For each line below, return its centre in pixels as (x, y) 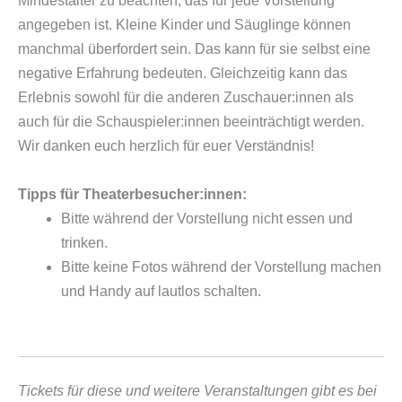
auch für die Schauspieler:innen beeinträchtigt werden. (191, 122)
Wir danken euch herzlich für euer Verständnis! (166, 146)
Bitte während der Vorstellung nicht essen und (207, 219)
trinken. (84, 243)
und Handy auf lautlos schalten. (161, 292)
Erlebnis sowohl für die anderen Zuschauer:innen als (186, 98)
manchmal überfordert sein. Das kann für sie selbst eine (194, 49)
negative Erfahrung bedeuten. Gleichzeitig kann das (183, 74)
